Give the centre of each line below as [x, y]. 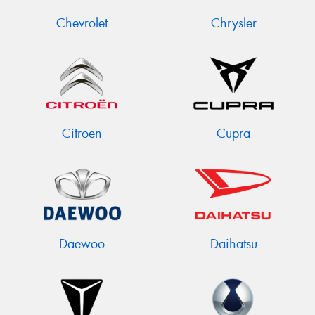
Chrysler [233, 23]
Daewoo [82, 244]
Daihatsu [233, 244]
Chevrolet [82, 23]
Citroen [82, 134]
